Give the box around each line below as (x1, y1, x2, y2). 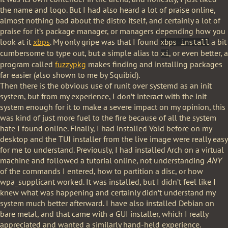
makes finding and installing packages (86, 59, 222, 69)
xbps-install (160, 38, 209, 46)
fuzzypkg (55, 59, 86, 69)
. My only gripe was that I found (50, 37, 160, 47)
